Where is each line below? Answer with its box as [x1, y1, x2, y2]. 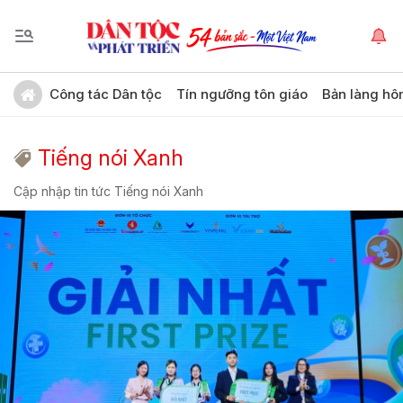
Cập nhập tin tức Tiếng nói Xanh [13, 184, 203, 199]
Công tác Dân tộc [49, 85, 162, 103]
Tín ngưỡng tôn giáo [176, 85, 308, 103]
